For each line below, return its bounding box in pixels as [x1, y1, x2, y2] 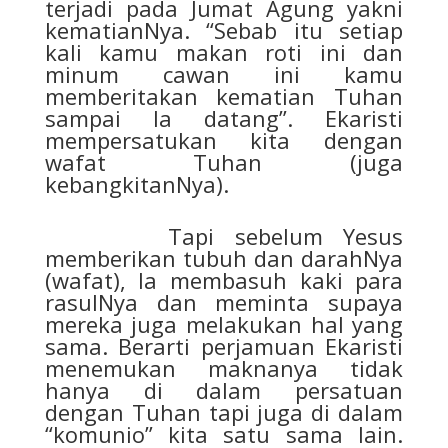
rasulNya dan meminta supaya [44, 287, 404, 318]
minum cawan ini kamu [44, 59, 404, 90]
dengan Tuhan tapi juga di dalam [44, 397, 404, 428]
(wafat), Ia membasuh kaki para [44, 265, 404, 296]
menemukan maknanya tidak [44, 353, 404, 384]
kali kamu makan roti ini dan [44, 37, 404, 68]
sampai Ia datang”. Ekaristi [44, 103, 404, 134]
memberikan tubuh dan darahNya [44, 243, 404, 274]
